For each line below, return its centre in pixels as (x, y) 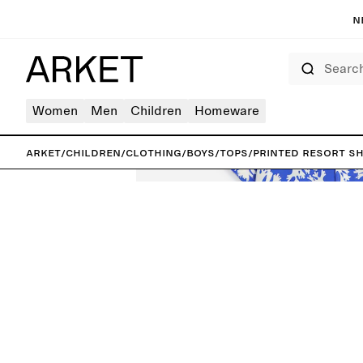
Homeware (227, 111)
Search (301, 58)
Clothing (154, 152)
